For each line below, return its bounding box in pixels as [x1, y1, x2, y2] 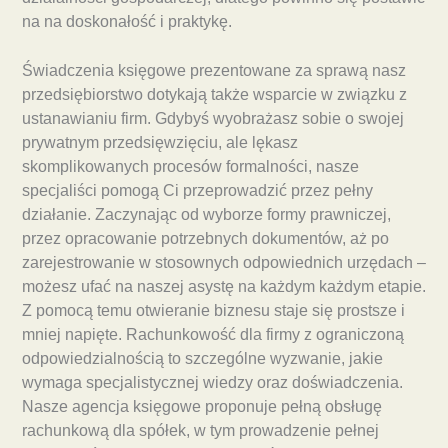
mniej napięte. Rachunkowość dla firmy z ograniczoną [22, 325, 404, 343]
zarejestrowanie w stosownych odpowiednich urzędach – [22, 253, 426, 271]
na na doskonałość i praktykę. [22, 12, 232, 30]
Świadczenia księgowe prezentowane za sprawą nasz [22, 61, 406, 79]
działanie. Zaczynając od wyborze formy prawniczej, [22, 205, 391, 223]
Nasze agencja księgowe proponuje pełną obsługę [22, 397, 382, 415]
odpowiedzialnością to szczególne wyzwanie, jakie [22, 349, 383, 367]
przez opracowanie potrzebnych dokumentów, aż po [22, 229, 389, 247]
